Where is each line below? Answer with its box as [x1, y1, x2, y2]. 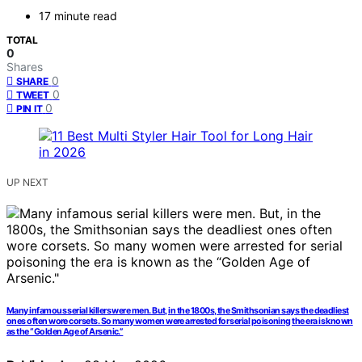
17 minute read [39, 9, 117, 23]
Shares [6, 60, 43, 74]
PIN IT [16, 103, 43, 116]
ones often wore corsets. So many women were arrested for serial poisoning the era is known [6, 316, 353, 327]
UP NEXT [6, 176, 48, 189]
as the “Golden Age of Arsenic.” [6, 326, 124, 338]
